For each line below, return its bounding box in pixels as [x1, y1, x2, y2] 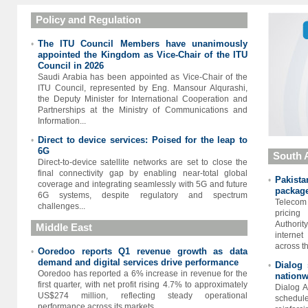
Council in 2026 [38, 60, 104, 71]
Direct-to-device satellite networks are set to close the [38, 157, 247, 167]
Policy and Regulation [36, 14, 141, 25]
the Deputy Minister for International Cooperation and [38, 94, 247, 104]
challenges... [38, 201, 85, 211]
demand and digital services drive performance [38, 257, 239, 267]
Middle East [36, 221, 92, 233]
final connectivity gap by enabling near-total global [38, 168, 247, 178]
